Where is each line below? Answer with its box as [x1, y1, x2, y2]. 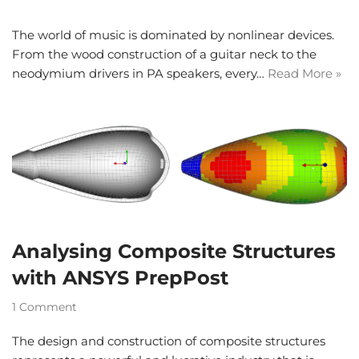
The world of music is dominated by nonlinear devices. [12, 26, 334, 42]
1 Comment [12, 301, 77, 314]
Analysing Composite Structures [12, 240, 336, 264]
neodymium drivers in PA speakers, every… [12, 65, 268, 81]
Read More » [268, 65, 341, 81]
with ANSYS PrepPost [12, 266, 228, 290]
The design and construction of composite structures [12, 333, 325, 349]
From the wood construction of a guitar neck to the [12, 46, 317, 62]
